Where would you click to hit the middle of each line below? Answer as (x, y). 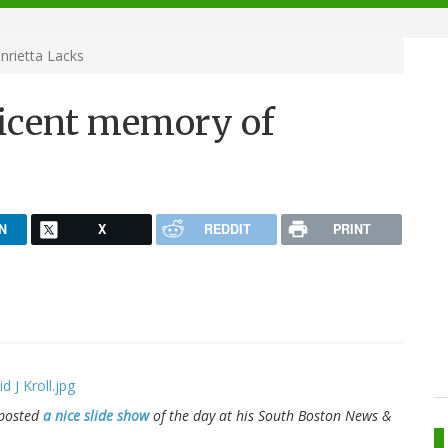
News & (368, 415)
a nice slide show (96, 415)
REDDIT (227, 228)
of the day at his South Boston (247, 415)
